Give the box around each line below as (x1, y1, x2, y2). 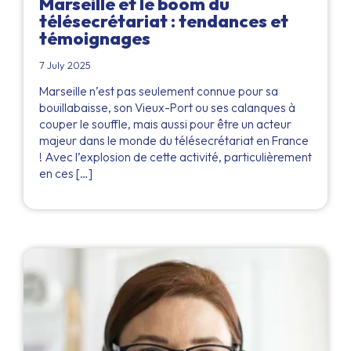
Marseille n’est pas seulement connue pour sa (39, 83, 278, 99)
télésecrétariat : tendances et (39, 9, 288, 32)
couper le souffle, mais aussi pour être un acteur (39, 116, 291, 132)
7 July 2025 (39, 58, 91, 71)
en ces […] (39, 165, 92, 181)
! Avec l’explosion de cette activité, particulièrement (39, 149, 312, 165)
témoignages (39, 27, 150, 49)
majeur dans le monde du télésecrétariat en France (39, 132, 309, 148)
